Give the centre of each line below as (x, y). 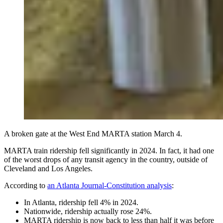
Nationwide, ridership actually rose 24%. (88, 211)
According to (26, 185)
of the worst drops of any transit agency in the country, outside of (106, 159)
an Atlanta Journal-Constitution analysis (110, 185)
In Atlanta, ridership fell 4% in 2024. (81, 202)
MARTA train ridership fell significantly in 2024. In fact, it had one (109, 150)
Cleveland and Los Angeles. (48, 168)
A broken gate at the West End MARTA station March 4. (93, 133)
